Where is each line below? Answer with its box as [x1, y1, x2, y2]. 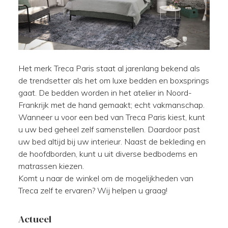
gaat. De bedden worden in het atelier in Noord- [18, 87, 192, 98]
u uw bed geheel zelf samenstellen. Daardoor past [18, 124, 200, 134]
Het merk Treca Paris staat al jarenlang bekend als [18, 63, 200, 73]
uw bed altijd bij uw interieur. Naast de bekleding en [18, 136, 206, 147]
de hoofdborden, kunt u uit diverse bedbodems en [18, 148, 197, 159]
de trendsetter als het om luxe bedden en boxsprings [18, 75, 209, 85]
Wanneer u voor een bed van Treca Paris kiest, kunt [18, 111, 205, 122]
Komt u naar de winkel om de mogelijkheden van [18, 173, 193, 183]
